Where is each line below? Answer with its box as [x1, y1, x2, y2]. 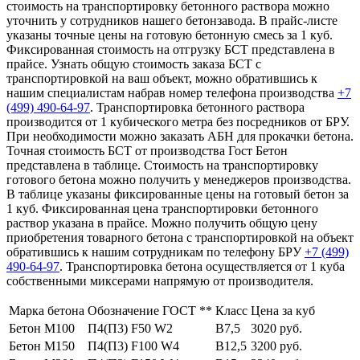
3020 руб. [251, 321, 302, 336]
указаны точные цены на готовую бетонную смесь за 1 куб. [6, 28, 333, 43]
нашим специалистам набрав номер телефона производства [6, 86, 337, 100]
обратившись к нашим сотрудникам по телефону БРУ [6, 245, 305, 260]
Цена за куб [251, 304, 315, 318]
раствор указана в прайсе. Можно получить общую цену [6, 216, 317, 231]
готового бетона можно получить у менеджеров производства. [6, 173, 351, 187]
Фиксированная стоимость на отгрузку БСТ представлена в [6, 43, 335, 57]
